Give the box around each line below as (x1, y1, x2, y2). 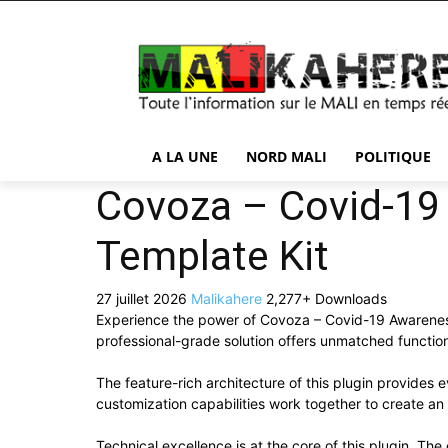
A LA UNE (152, 147, 218, 166)
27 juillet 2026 (96, 290, 191, 307)
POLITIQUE (355, 147, 431, 166)
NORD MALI (246, 147, 327, 166)
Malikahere (191, 290, 266, 307)
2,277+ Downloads (266, 290, 387, 307)
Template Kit (96, 232, 329, 280)
